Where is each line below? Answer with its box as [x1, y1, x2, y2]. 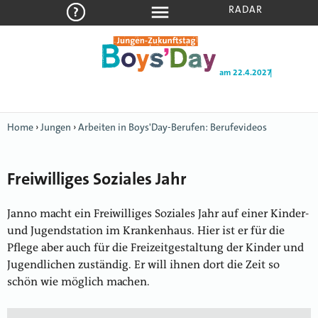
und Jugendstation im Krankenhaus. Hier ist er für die [7, 226, 285, 237]
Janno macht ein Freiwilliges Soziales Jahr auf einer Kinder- [7, 209, 309, 220]
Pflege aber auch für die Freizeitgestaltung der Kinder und [7, 243, 304, 254]
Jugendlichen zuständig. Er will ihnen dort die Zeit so [7, 260, 280, 271]
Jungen [40, 121, 71, 133]
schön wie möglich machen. [7, 277, 150, 288]
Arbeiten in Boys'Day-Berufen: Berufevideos [78, 121, 267, 133]
